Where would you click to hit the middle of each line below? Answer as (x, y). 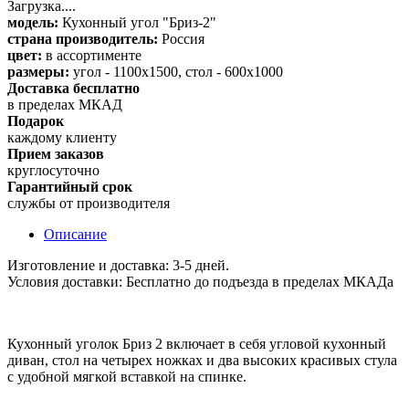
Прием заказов (56, 153)
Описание (75, 234)
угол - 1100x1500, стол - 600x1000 (176, 71)
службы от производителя (89, 203)
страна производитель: (83, 38)
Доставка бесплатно (73, 88)
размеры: (38, 71)
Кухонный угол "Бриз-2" (137, 22)
